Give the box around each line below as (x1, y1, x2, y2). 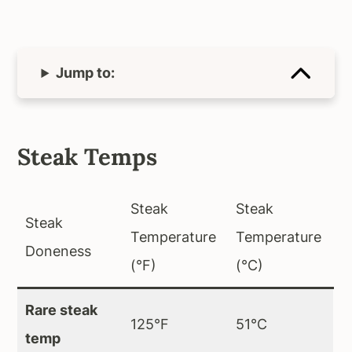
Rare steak (25, 302, 98, 319)
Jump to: (56, 64, 115, 82)
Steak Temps (17, 142, 158, 172)
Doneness (25, 243, 92, 260)
